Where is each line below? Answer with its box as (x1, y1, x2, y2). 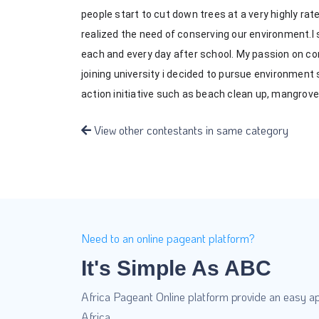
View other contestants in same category (91, 122, 288, 137)
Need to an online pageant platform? (81, 230, 255, 246)
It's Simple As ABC (81, 256, 271, 280)
